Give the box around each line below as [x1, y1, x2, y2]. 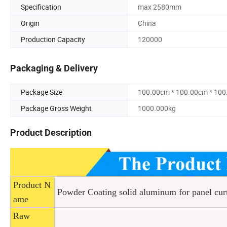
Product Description [10, 127, 92, 138]
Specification [21, 2, 61, 12]
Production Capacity [21, 34, 85, 44]
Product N [13, 179, 51, 190]
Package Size [21, 87, 62, 97]
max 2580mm [138, 2, 181, 12]
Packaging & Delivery [10, 63, 98, 74]
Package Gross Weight [21, 103, 92, 113]
